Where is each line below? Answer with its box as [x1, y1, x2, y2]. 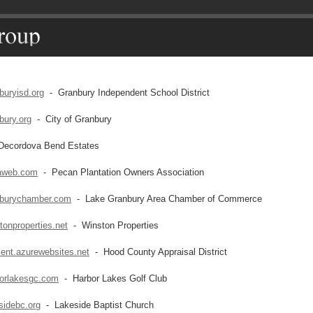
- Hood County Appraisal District [89, 247, 227, 257]
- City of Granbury [31, 114, 112, 124]
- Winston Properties [68, 220, 159, 231]
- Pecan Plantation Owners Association [38, 167, 204, 177]
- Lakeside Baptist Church [41, 300, 154, 310]
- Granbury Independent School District [44, 87, 210, 98]
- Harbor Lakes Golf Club [59, 273, 167, 284]
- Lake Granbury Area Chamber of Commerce [71, 194, 262, 204]
